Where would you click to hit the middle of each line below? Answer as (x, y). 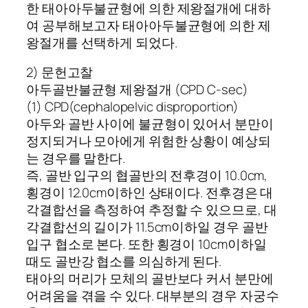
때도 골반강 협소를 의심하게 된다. (124, 262)
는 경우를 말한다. (76, 158)
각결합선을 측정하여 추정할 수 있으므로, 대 (152, 210)
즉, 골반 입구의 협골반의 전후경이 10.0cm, (147, 176)
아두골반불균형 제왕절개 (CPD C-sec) (137, 90)
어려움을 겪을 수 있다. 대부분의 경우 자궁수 (153, 296)
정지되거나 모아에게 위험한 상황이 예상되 (148, 141)
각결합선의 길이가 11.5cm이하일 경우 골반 (147, 227)
